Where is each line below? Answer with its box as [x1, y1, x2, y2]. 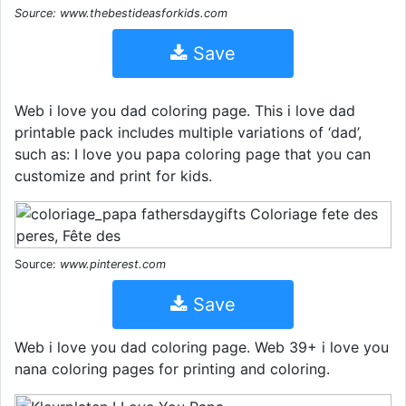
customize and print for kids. [14, 167, 212, 186]
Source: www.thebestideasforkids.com [14, 6, 227, 21]
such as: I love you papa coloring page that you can [14, 145, 371, 164]
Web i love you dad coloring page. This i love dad [14, 101, 355, 121]
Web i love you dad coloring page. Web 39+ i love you [14, 338, 389, 357]
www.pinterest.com [60, 257, 166, 272]
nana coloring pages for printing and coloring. [14, 360, 330, 379]
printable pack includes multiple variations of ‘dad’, [14, 123, 362, 142]
